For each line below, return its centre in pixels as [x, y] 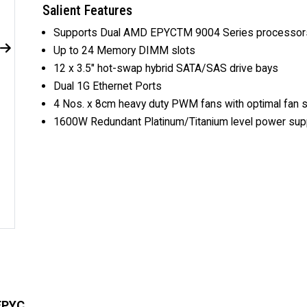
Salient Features [87, 10]
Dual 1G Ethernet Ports [108, 86]
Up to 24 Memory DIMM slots [124, 50]
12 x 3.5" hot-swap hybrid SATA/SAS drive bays [166, 68]
